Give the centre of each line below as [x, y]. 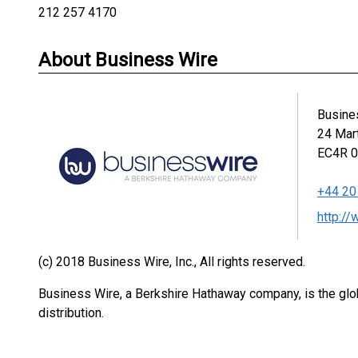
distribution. [71, 313]
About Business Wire [128, 60]
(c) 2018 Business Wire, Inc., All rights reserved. [172, 262]
